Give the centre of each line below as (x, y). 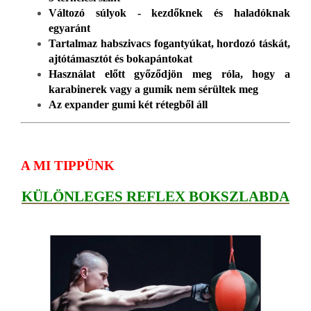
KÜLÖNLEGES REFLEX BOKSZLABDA (155, 196)
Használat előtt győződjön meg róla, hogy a (169, 74)
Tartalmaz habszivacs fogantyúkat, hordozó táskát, (169, 43)
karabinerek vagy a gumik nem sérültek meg (153, 89)
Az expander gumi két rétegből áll (128, 104)
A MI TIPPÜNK (68, 165)
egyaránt (69, 28)
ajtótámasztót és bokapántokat (120, 58)
